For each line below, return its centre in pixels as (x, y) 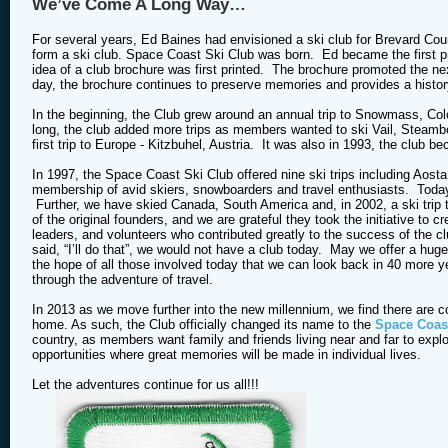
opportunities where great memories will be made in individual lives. (226, 355)
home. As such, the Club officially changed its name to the (203, 325)
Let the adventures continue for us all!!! (145, 385)
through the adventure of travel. (122, 280)
